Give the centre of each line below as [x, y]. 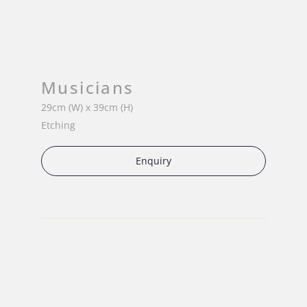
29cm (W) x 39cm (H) [87, 107]
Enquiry [153, 161]
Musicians [88, 87]
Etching [58, 125]
